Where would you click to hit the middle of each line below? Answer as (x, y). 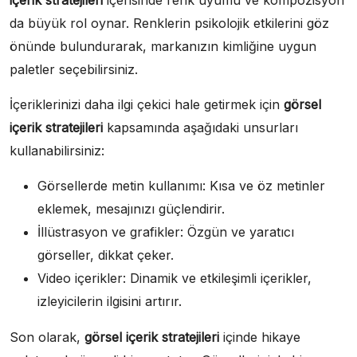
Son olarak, (47, 337)
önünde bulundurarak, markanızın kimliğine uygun (163, 47)
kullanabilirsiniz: (57, 151)
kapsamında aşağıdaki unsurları (200, 128)
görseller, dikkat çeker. (106, 255)
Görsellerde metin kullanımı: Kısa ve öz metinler (181, 186)
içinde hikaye (260, 337)
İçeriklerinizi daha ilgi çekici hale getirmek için (147, 105)
